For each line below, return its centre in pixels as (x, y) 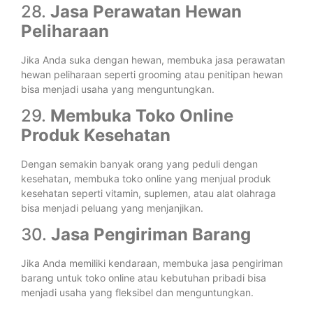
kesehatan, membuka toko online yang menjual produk (146, 178)
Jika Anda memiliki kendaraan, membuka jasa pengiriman (152, 263)
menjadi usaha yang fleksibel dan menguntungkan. (137, 293)
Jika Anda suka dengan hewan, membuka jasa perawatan (153, 59)
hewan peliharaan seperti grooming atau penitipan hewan (152, 74)
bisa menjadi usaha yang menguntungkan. (118, 89)
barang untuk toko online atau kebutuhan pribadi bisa (144, 278)
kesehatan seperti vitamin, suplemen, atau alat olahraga (148, 193)
